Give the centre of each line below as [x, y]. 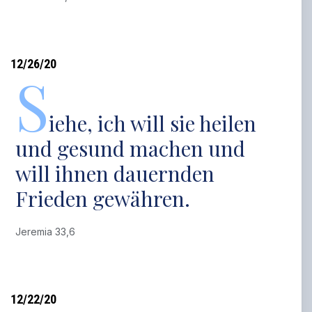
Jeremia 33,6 [48, 232]
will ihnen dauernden [115, 173]
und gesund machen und [131, 148]
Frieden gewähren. [103, 198]
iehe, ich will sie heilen [153, 123]
